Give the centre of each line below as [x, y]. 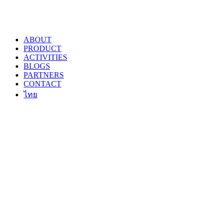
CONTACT [42, 84]
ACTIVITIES [45, 57]
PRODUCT [42, 48]
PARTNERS [44, 75]
